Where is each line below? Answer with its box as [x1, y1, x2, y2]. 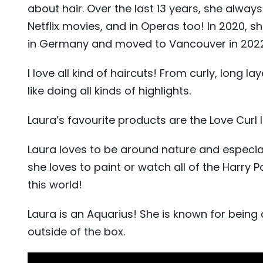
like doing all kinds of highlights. [28, 83, 191, 98]
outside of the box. [28, 224, 125, 239]
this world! [28, 177, 82, 192]
